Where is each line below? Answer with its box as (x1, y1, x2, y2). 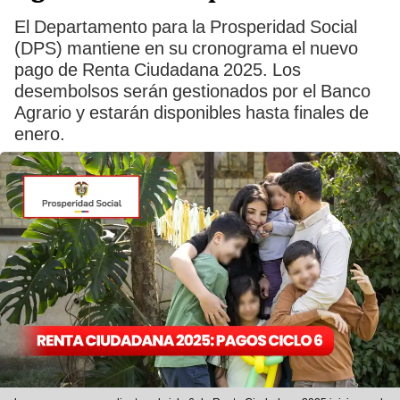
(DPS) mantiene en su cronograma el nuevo (14, 37, 358, 59)
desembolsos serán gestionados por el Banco (14, 80, 371, 102)
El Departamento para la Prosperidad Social (14, 16, 357, 37)
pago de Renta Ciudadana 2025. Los (14, 59, 301, 80)
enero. (14, 123, 65, 145)
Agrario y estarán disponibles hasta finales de (14, 102, 369, 123)
